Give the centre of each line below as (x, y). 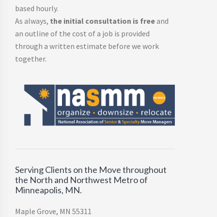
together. (31, 59)
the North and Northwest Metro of (81, 180)
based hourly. (37, 8)
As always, (32, 21)
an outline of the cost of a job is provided (82, 33)
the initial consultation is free (102, 21)
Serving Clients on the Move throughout (91, 170)
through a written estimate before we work (87, 46)
